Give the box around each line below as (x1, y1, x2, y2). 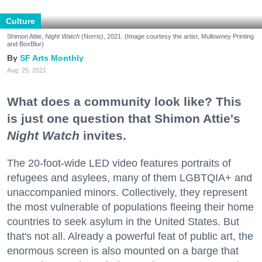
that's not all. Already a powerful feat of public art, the (7, 230, 253, 242)
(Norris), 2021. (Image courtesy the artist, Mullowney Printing (80, 33, 254, 40)
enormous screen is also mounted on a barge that (7, 244, 239, 257)
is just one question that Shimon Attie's (7, 111, 240, 125)
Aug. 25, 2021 (7, 67, 46, 74)
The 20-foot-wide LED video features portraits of (7, 157, 231, 169)
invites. (80, 128, 126, 142)
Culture (6, 16, 35, 26)
